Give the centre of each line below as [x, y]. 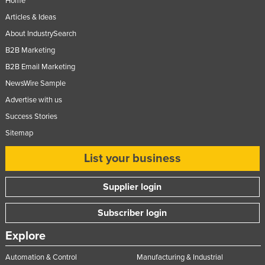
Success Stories [31, 116]
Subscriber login [132, 213]
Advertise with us [33, 100]
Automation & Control [41, 257]
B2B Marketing [30, 50]
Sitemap [19, 133]
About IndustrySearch [41, 33]
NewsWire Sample [35, 83]
